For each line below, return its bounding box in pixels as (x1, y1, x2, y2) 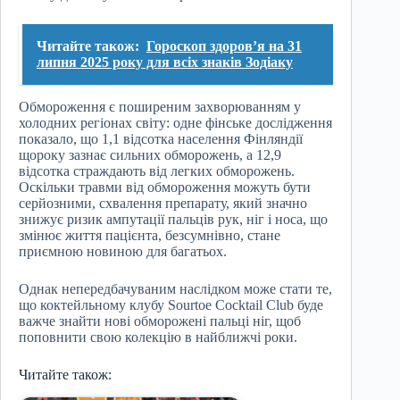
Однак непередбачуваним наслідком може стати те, (19, 280, 332, 296)
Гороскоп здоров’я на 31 (146, 37, 302, 54)
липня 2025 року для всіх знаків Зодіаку (37, 54, 293, 70)
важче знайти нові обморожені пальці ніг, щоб (19, 312, 301, 329)
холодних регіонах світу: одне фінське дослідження (19, 114, 332, 130)
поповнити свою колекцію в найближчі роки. (19, 329, 297, 345)
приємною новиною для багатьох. (19, 243, 227, 259)
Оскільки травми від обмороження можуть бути (19, 179, 311, 195)
